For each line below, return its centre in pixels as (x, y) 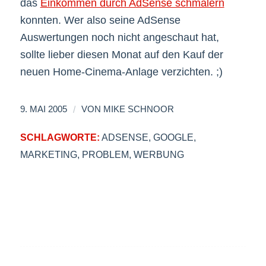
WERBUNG (159, 154)
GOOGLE (173, 137)
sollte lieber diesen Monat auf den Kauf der (121, 55)
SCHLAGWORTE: (60, 137)
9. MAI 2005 (43, 109)
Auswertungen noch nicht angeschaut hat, (119, 38)
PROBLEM (105, 154)
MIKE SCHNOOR (138, 109)
